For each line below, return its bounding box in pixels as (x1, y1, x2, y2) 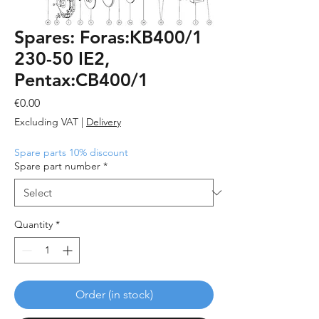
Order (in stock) (75, 288, 153, 302)
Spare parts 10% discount (14, 146, 128, 159)
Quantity (14, 218, 53, 231)
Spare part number (14, 159, 100, 173)
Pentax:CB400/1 (14, 69, 149, 91)
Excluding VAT (14, 115, 78, 129)
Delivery (86, 115, 121, 129)
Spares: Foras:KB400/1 (14, 26, 203, 48)
